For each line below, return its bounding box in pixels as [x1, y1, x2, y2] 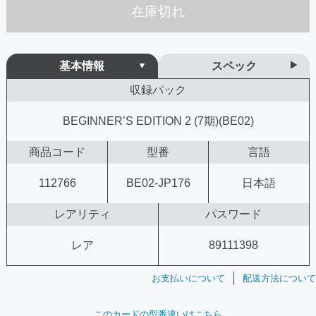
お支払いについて [152, 272, 225, 284]
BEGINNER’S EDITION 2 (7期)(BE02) [62, 114, 254, 127]
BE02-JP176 [126, 176, 190, 189]
